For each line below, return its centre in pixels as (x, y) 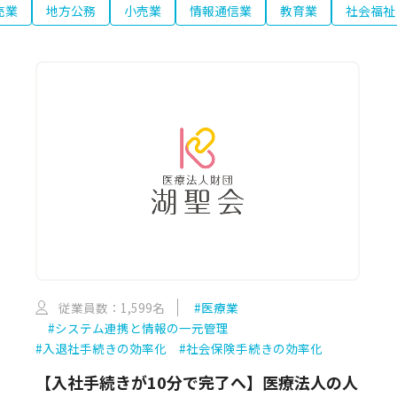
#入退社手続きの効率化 (101, 349)
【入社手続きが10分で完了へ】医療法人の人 (196, 382)
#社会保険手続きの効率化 (250, 349)
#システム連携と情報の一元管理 (138, 328)
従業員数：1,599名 (111, 308)
